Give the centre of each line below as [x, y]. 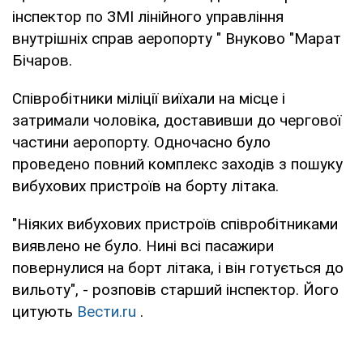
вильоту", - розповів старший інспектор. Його [175, 289]
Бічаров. [42, 60]
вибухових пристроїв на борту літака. [145, 186]
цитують [45, 311]
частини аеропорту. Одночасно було [141, 142]
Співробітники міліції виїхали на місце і [149, 98]
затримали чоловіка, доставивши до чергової [177, 120]
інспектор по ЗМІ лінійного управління [148, 16]
